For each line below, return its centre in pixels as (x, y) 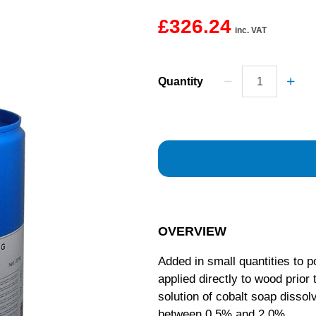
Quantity (181, 81)
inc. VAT (251, 30)
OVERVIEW (192, 231)
